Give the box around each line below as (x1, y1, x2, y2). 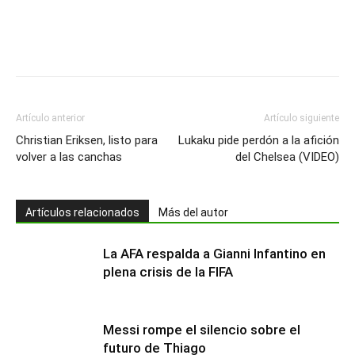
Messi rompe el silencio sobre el (103, 321, 300, 338)
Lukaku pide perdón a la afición (178, 132, 339, 147)
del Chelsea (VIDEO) (235, 149, 339, 164)
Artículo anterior (16, 112, 85, 124)
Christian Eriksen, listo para (16, 132, 158, 147)
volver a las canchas (16, 149, 122, 164)
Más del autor (158, 205, 228, 219)
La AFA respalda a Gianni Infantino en (103, 245, 326, 261)
